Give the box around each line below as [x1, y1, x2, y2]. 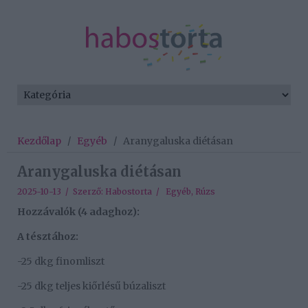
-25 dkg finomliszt [17, 255, 104, 268]
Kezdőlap [17, 135, 61, 148]
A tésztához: [17, 230, 78, 243]
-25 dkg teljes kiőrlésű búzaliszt [17, 280, 166, 293]
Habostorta [105, 186, 152, 197]
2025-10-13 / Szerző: [17, 186, 105, 197]
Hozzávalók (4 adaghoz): [17, 206, 140, 219]
